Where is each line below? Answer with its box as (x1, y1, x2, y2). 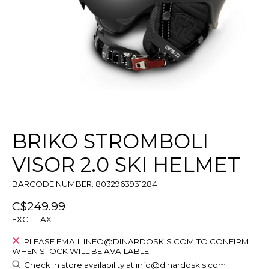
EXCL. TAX (12, 214, 52, 225)
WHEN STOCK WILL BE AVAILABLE (12, 246, 149, 256)
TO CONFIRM (194, 237, 249, 247)
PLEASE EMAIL (23, 237, 83, 247)
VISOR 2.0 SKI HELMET (12, 153, 240, 177)
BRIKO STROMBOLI (12, 129, 208, 154)
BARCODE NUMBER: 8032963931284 (12, 179, 157, 189)
